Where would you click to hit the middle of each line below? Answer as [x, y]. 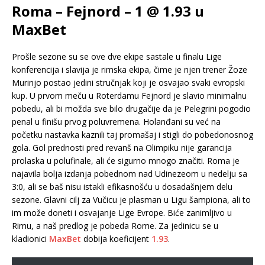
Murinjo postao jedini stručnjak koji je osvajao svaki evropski [128, 83]
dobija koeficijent [116, 239]
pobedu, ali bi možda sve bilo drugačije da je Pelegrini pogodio [131, 109]
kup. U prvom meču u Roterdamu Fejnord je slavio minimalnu [129, 96]
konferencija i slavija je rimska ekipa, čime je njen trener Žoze [130, 70]
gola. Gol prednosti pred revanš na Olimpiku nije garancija [122, 148]
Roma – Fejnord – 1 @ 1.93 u [108, 11]
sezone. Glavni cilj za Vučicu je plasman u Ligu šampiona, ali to [131, 200]
